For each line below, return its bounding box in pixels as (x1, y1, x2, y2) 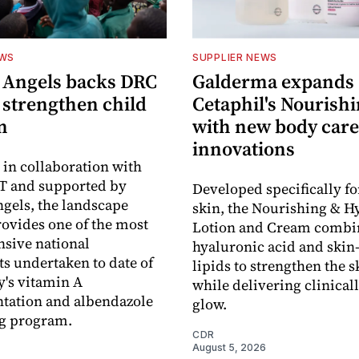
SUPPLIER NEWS (192, 51, 278, 64)
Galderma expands (192, 68, 354, 95)
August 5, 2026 (192, 341, 266, 354)
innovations (192, 135, 295, 163)
